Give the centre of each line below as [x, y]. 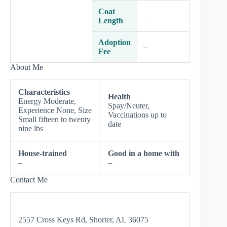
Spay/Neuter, [129, 105]
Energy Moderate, [47, 101]
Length [111, 21]
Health [119, 96]
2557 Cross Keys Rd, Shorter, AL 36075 [83, 219]
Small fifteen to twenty [54, 119]
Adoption [115, 42]
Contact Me [29, 179]
